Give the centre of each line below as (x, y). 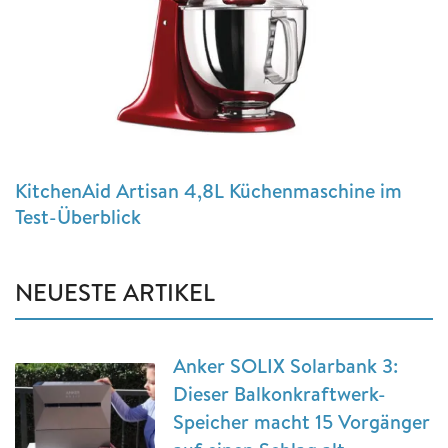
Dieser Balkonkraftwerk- (279, 393)
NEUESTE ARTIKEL (115, 291)
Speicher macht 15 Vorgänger (301, 421)
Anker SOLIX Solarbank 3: (285, 365)
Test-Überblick (78, 216)
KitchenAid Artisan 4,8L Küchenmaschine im (208, 190)
